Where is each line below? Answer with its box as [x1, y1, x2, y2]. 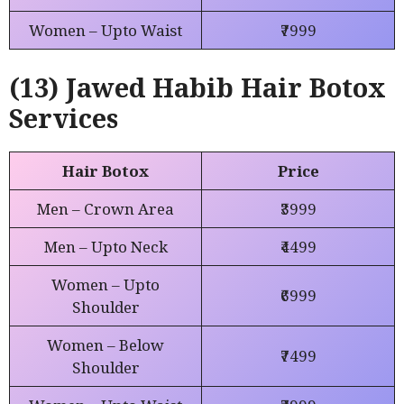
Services [9, 100, 118, 136]
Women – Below [47, 335, 164, 356]
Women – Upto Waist [29, 19, 182, 41]
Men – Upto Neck [43, 236, 168, 258]
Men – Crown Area [37, 198, 174, 220]
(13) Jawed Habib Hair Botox [9, 69, 386, 106]
